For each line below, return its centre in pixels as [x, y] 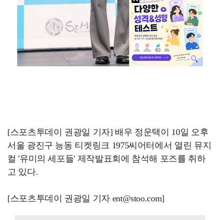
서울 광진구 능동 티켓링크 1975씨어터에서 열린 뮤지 [110, 146]
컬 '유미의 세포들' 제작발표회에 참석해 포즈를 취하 [107, 159]
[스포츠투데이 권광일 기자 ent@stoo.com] [86, 199]
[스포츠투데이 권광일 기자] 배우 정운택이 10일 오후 [108, 132]
